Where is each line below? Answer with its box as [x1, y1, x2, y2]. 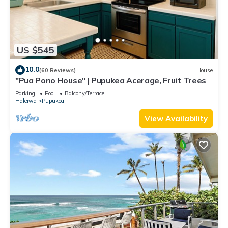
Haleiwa [15, 97, 37, 105]
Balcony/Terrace [65, 90, 104, 97]
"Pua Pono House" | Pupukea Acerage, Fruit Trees [15, 75, 206, 86]
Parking [15, 90, 35, 97]
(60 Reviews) [39, 66, 76, 74]
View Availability [145, 113, 208, 124]
